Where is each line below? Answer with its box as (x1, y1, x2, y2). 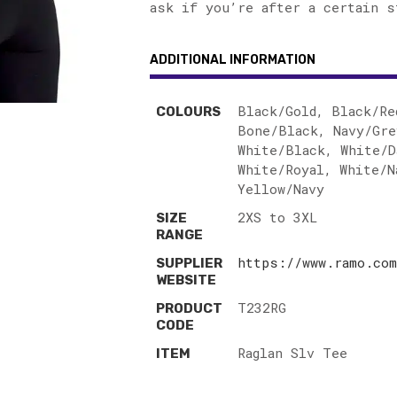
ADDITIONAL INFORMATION (150, 52, 315, 67)
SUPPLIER (156, 255, 222, 271)
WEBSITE (156, 272, 216, 288)
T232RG (237, 299, 286, 316)
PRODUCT (156, 300, 222, 316)
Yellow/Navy (237, 180, 324, 198)
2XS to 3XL (237, 208, 317, 226)
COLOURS (156, 104, 221, 120)
